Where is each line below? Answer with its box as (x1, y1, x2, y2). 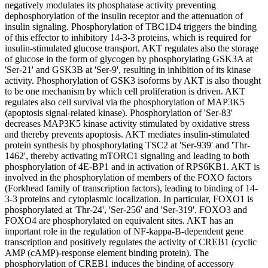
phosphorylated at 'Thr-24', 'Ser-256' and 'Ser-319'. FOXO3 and (5, 205, 247, 215)
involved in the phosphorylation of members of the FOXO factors (5, 172, 252, 183)
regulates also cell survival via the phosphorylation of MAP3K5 (5, 97, 245, 108)
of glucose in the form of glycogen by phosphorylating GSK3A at (5, 54, 252, 65)
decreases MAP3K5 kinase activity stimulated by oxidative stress (5, 118, 249, 129)
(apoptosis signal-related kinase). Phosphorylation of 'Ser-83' (5, 108, 233, 118)
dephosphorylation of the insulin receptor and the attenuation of (5, 11, 243, 22)
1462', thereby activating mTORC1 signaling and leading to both (5, 151, 249, 162)
